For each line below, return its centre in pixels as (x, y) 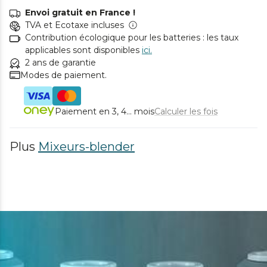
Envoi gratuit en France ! (80, 12)
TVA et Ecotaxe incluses (74, 25)
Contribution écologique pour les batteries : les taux (132, 37)
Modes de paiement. (63, 75)
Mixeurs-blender (86, 146)
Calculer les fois (186, 111)
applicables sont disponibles (82, 50)
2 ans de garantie (60, 62)
